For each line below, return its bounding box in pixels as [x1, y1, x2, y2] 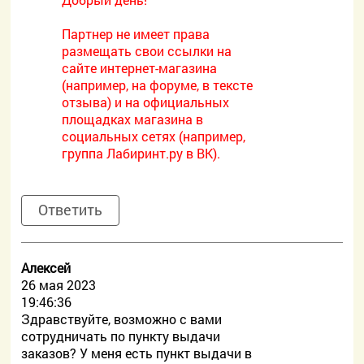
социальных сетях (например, [62, 128, 246, 145]
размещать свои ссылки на [62, 42, 232, 59]
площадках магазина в [62, 110, 204, 128]
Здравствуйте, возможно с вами [21, 310, 223, 327]
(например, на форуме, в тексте [62, 76, 253, 93]
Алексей [21, 259, 71, 276]
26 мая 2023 [21, 276, 97, 293]
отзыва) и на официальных [62, 93, 230, 110]
